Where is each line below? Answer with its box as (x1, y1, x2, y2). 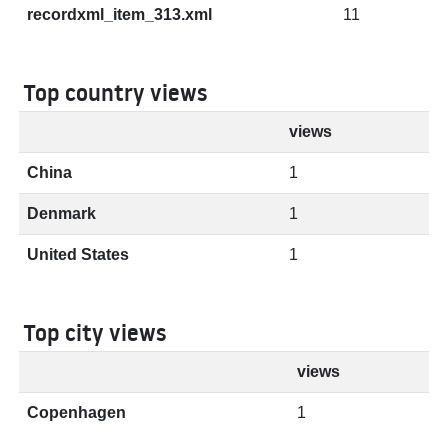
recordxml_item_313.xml (27, 6, 212, 23)
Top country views (23, 77, 207, 109)
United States (27, 246, 129, 263)
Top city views (23, 317, 166, 349)
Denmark (27, 205, 96, 222)
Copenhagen (27, 404, 126, 421)
